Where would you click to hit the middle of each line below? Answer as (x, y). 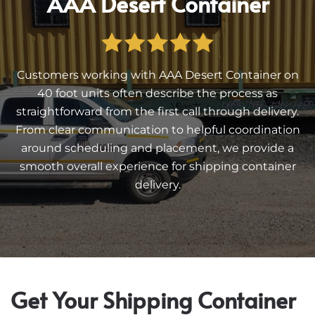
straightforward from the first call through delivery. (157, 112)
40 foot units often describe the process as (157, 94)
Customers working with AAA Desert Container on (157, 75)
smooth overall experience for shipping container (157, 167)
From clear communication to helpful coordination (157, 130)
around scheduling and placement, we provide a (157, 148)
